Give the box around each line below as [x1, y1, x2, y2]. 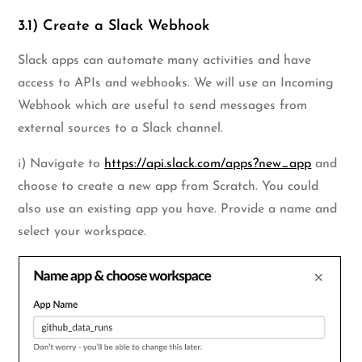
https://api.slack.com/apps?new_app [104, 158, 312, 171]
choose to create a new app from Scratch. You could [18, 180, 319, 194]
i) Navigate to [18, 158, 105, 171]
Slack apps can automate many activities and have [18, 54, 312, 68]
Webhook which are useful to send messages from [18, 99, 308, 113]
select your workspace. [18, 225, 147, 239]
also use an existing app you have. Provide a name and [18, 203, 338, 217]
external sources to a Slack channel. [18, 122, 224, 136]
